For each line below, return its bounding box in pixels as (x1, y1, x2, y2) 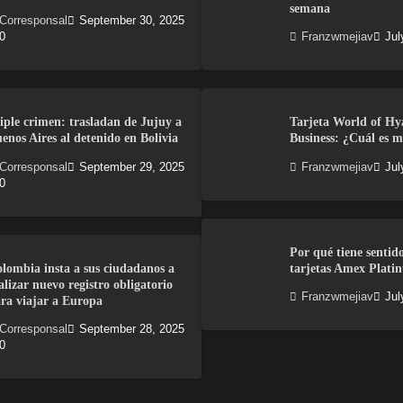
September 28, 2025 (79, 322, 184, 336)
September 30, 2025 (79, 14, 184, 28)
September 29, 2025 (79, 160, 184, 174)
